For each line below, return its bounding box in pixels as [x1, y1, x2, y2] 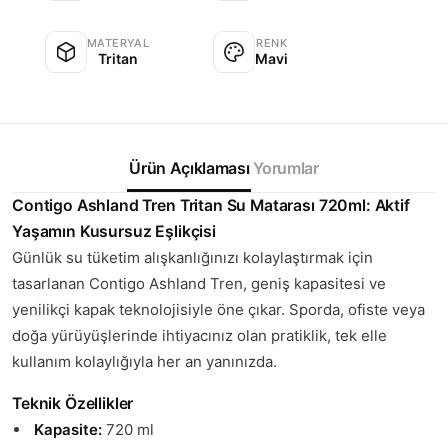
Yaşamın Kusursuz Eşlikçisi [12, 221, 216, 241]
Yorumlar [253, 157, 319, 178]
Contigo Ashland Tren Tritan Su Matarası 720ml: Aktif [12, 195, 410, 215]
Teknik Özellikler [12, 394, 134, 414]
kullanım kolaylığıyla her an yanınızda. [12, 351, 277, 371]
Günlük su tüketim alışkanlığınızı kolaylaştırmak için [12, 247, 373, 267]
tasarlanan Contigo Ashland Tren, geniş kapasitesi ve [12, 273, 386, 293]
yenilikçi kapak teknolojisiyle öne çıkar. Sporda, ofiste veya [12, 299, 425, 319]
